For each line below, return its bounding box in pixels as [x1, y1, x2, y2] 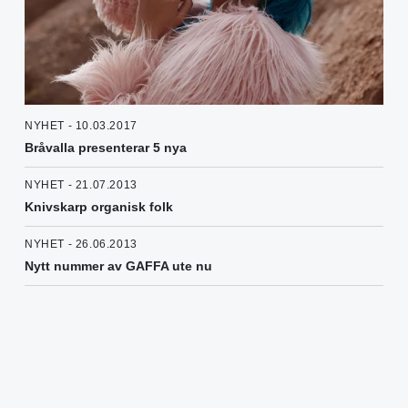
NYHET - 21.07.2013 [25, 178, 138, 192]
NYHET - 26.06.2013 [25, 238, 138, 251]
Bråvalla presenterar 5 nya [25, 140, 187, 156]
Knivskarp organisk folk [25, 199, 173, 215]
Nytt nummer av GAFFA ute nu [25, 259, 212, 274]
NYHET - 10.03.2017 [25, 119, 138, 133]
